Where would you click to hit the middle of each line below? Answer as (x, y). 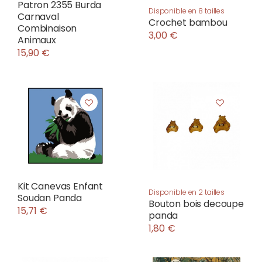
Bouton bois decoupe (196, 204)
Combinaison (47, 28)
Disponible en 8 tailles (187, 11)
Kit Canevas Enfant (61, 186)
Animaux (37, 40)
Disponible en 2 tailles (187, 192)
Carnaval (38, 17)
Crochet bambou (188, 23)
